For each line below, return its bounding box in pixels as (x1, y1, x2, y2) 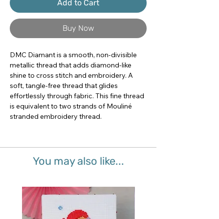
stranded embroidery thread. (10, 112, 102, 121)
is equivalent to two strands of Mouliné (10, 102, 132, 111)
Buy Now (62, 23, 94, 33)
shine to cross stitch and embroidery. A (10, 71, 133, 80)
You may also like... (32, 154, 124, 168)
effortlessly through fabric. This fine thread (10, 91, 144, 101)
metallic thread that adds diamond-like (10, 61, 131, 70)
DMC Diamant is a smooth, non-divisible (10, 50, 137, 60)
